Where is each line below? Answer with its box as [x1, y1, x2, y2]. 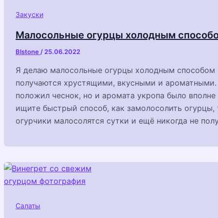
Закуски [16, 10, 43, 18]
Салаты [16, 201, 40, 210]
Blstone [16, 47, 40, 55]
